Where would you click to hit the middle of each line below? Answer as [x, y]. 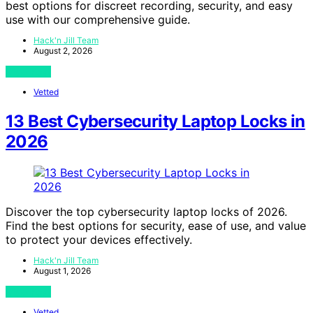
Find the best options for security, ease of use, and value [156, 225]
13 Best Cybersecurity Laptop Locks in [155, 121]
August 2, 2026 [63, 50]
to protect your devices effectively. [99, 239]
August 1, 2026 [62, 270]
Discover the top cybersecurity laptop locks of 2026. [146, 211]
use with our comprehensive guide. [98, 19]
